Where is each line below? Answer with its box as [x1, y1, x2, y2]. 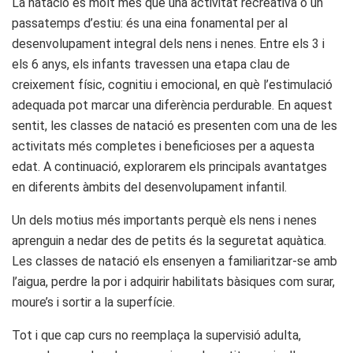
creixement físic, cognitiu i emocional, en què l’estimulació [12, 76, 333, 92]
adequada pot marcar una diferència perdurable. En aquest [12, 97, 333, 113]
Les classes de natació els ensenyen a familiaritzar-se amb [12, 253, 337, 269]
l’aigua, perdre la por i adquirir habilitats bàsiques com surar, [12, 273, 335, 289]
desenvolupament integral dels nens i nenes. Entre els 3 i [12, 35, 325, 51]
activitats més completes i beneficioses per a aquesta [12, 138, 314, 154]
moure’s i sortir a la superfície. [12, 294, 175, 310]
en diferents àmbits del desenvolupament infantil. [12, 179, 287, 195]
